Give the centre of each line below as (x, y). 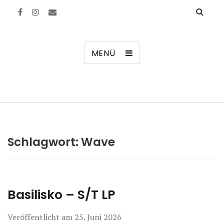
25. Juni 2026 (98, 217)
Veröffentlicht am (41, 217)
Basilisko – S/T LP (61, 195)
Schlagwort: (44, 142)
